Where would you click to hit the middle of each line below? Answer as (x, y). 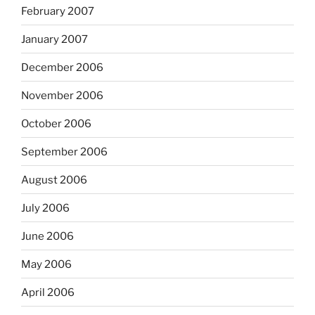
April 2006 (48, 292)
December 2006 (62, 67)
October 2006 (56, 123)
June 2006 (47, 236)
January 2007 (54, 39)
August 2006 (54, 180)
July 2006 (45, 208)
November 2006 (62, 95)
